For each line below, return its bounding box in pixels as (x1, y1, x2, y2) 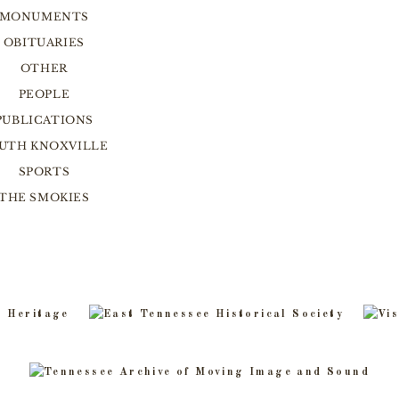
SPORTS (18, 165, 70, 178)
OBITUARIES (3, 36, 85, 49)
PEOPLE (18, 87, 70, 101)
